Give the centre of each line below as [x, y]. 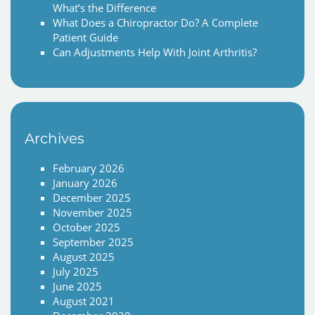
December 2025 [92, 198]
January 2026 [85, 183]
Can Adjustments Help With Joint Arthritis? [155, 52]
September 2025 [93, 242]
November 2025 [92, 213]
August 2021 [84, 301]
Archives [54, 139]
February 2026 [89, 168]
